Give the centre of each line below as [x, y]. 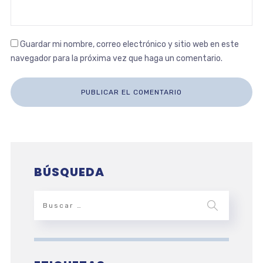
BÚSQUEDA [69, 172]
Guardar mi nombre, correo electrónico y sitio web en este [129, 44]
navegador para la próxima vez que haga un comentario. [116, 58]
